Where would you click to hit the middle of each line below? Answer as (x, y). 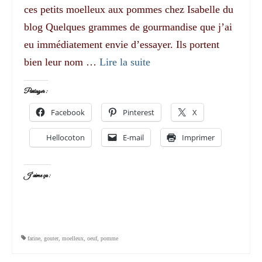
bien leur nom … (62, 62)
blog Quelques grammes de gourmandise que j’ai (128, 27)
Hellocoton (65, 137)
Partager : (36, 91)
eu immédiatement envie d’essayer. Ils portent (122, 44)
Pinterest (139, 112)
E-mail (133, 137)
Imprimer (198, 137)
